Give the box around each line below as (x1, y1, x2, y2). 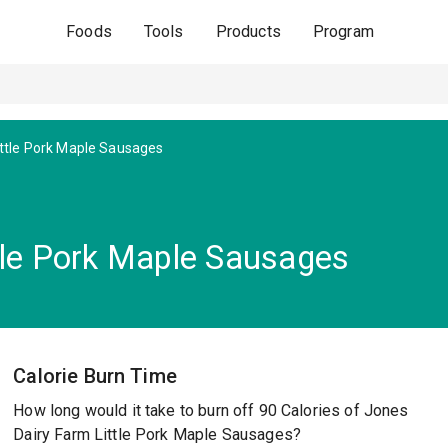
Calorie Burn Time (13, 364, 177, 388)
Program (312, 22, 374, 41)
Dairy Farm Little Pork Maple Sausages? (13, 425, 302, 444)
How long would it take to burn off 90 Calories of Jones (13, 401, 409, 420)
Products (215, 22, 281, 41)
